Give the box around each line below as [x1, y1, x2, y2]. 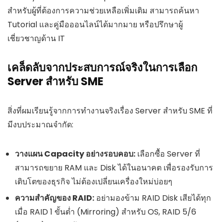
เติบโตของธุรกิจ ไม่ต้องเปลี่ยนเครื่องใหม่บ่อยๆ [15, 175, 172, 187]
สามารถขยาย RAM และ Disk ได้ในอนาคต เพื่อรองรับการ [15, 162, 213, 173]
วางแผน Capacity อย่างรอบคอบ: [15, 148, 135, 160]
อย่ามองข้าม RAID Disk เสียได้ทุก [94, 192, 211, 204]
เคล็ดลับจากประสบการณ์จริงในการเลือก [7, 59, 197, 75]
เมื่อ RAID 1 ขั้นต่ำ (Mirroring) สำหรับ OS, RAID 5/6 [15, 206, 196, 218]
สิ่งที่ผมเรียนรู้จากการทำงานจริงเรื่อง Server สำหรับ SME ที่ [7, 105, 213, 116]
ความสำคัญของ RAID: [15, 192, 94, 204]
